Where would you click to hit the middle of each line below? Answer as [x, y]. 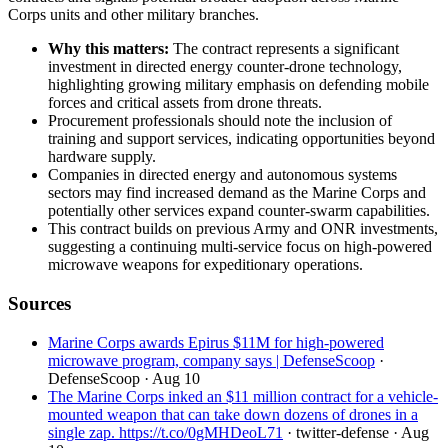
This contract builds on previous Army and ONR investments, [243, 229]
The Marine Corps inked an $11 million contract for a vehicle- [243, 396]
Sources [39, 303]
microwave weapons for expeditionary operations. [205, 265]
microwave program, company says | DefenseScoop [211, 360]
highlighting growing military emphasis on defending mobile [238, 85]
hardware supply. [102, 157]
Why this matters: [108, 49]
